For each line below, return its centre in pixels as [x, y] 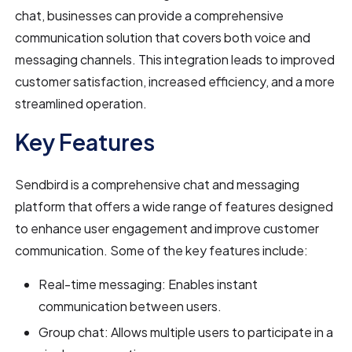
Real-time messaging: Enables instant [148, 284]
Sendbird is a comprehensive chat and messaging [158, 184]
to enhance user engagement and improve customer [167, 228]
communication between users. [130, 306]
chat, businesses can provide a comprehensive [150, 15]
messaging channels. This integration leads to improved [175, 59]
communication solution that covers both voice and [163, 37]
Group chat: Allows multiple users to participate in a [186, 332]
